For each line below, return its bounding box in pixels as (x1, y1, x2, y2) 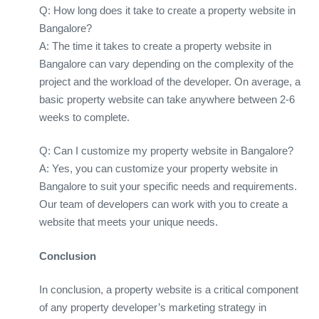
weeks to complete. (39, 110, 130, 123)
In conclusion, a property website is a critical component (39, 283, 298, 296)
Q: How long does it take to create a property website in (39, 4, 296, 16)
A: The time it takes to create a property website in (39, 39, 271, 52)
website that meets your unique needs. (39, 216, 218, 229)
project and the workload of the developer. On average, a (39, 75, 300, 88)
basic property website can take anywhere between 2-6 (39, 93, 295, 105)
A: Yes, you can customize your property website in (39, 162, 278, 175)
